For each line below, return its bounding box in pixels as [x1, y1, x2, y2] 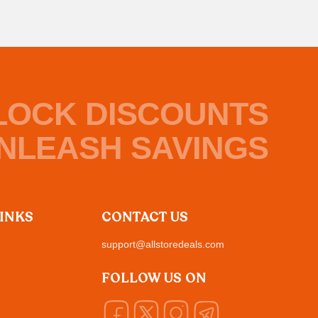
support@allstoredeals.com [102, 238, 225, 251]
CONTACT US [102, 209, 189, 226]
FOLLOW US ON [102, 270, 207, 287]
